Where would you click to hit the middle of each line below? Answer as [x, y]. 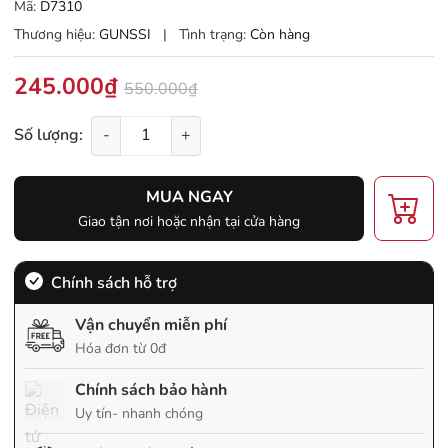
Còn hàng [280, 34]
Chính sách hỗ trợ [114, 282]
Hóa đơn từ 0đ [120, 348]
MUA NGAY [189, 196]
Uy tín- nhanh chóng [139, 413]
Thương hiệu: [54, 34]
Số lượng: [48, 135]
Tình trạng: [212, 34]
